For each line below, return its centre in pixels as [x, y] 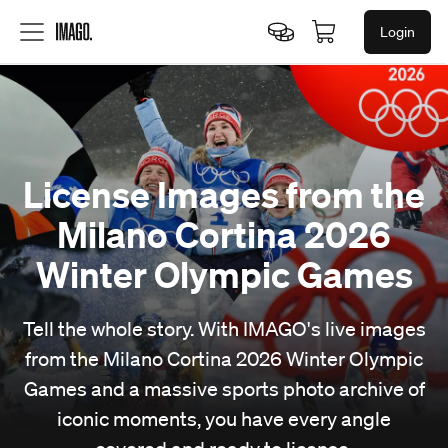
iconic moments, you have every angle [224, 419]
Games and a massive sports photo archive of [224, 389]
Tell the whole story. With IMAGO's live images [224, 329]
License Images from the [224, 194]
